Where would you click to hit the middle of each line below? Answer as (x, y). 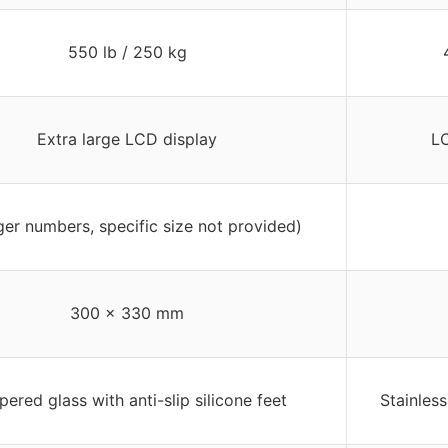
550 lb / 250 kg (127, 51)
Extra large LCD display (127, 138)
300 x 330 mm (127, 312)
